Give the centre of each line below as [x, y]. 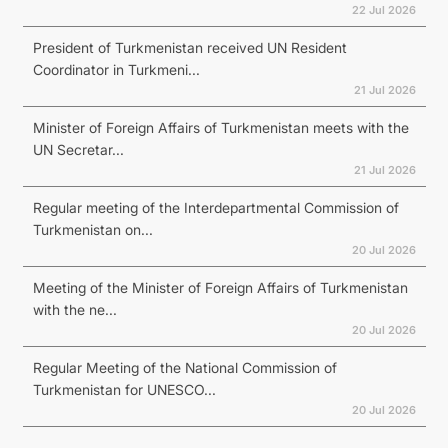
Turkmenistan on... [92, 229]
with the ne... [74, 309]
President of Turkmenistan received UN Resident [189, 47]
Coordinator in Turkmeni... [116, 69]
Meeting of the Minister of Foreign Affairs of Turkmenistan [220, 287]
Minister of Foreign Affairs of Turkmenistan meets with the [220, 127]
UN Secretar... [78, 149]
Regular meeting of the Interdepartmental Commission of [215, 207]
